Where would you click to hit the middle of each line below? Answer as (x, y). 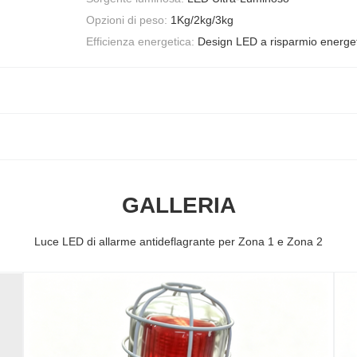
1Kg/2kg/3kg (202, 20)
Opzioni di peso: (127, 20)
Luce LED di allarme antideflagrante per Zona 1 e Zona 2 (178, 242)
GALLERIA (178, 206)
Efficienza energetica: (140, 42)
